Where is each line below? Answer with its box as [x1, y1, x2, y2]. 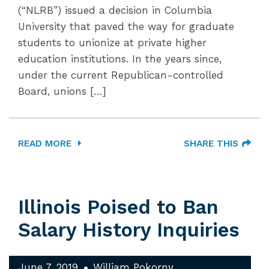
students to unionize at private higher [18, 37, 207, 49]
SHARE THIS [184, 138, 238, 149]
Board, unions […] [18, 85, 106, 97]
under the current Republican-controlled [18, 69, 223, 81]
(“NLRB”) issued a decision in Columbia [18, 4, 212, 16]
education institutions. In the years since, [18, 53, 222, 65]
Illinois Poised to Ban [18, 196, 219, 219]
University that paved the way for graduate [18, 20, 234, 32]
